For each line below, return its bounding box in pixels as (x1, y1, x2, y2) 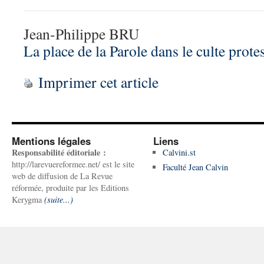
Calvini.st (162, 147, 196, 158)
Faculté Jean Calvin (162, 161, 228, 173)
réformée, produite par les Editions (12, 182, 129, 193)
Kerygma (12, 194, 44, 205)
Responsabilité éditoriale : (12, 146, 106, 159)
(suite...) (44, 194, 73, 205)
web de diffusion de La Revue (12, 170, 113, 181)
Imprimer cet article (38, 72, 159, 92)
